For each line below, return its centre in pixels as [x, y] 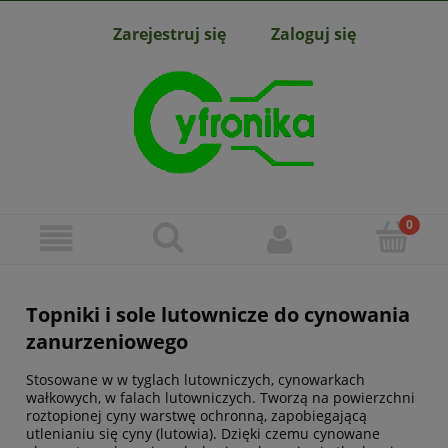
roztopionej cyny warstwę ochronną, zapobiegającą [196, 416]
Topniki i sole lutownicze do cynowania [218, 315]
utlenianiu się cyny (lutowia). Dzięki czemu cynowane [203, 434]
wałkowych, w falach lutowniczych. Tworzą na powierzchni [220, 398]
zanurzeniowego [107, 342]
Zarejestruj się [169, 33]
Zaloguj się [313, 33]
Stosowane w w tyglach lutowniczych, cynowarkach [195, 380]
